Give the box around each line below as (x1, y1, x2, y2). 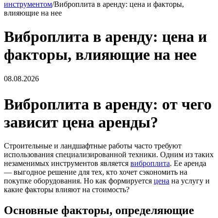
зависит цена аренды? (4, 113, 158, 131)
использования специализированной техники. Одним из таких (4, 150, 214, 159)
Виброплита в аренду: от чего (4, 95, 212, 113)
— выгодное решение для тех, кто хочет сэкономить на (4, 168, 187, 177)
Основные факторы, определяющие (4, 204, 194, 217)
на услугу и (169, 177, 210, 185)
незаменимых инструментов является (4, 159, 130, 168)
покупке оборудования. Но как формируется (4, 177, 154, 185)
